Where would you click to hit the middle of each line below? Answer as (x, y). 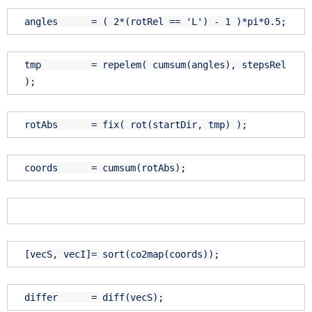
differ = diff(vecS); (94, 298)
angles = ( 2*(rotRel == (105, 22)
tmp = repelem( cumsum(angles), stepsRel (155, 65)
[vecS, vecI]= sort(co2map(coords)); (122, 255)
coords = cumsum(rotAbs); (105, 168)
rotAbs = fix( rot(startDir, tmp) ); (136, 125)
